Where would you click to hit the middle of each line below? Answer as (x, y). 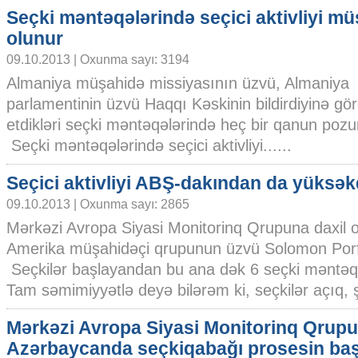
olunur (35, 38)
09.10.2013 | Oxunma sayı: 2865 (98, 204)
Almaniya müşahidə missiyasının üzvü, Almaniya (178, 83)
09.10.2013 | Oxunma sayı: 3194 (98, 59)
